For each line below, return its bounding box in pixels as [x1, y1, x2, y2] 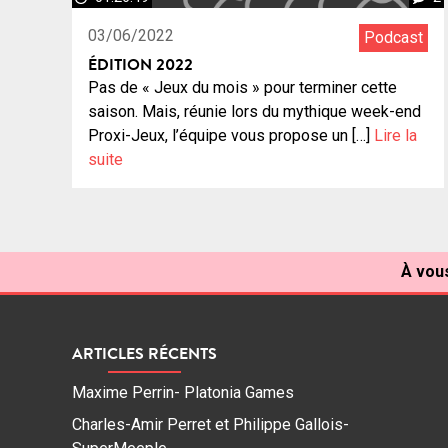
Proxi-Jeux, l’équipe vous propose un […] [88, 126, 374, 146]
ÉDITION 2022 [88, 53, 193, 76]
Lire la [374, 126, 417, 146]
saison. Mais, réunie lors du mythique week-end [88, 102, 421, 122]
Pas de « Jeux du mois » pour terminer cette [88, 78, 397, 98]
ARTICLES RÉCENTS [72, 341, 217, 364]
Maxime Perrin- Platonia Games [72, 382, 294, 402]
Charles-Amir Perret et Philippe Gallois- [72, 414, 349, 434]
